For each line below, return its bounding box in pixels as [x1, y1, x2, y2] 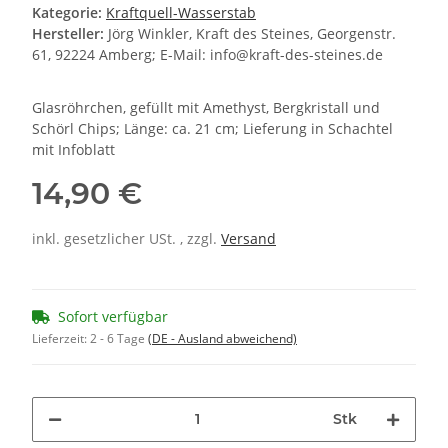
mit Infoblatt [32, 139, 115, 159]
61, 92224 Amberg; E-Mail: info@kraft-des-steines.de [32, 44, 383, 64]
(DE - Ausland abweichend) [148, 329, 297, 347]
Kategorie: [32, 2, 106, 22]
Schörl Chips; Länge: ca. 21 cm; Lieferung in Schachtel [32, 118, 393, 138]
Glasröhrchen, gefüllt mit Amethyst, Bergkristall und [32, 97, 380, 117]
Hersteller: [32, 23, 104, 43]
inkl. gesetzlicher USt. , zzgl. [32, 228, 221, 248]
